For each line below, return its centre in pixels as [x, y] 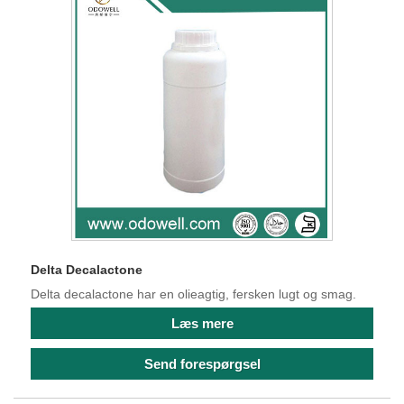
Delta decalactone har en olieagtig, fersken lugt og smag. [193, 294]
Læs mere [202, 323]
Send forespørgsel [202, 363]
